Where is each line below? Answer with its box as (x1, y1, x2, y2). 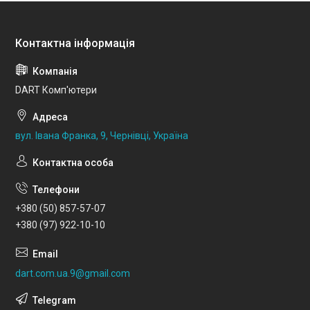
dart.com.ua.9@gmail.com (15, 268, 130, 280)
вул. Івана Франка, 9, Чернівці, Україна (15, 129, 188, 141)
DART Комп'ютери (15, 84, 97, 95)
